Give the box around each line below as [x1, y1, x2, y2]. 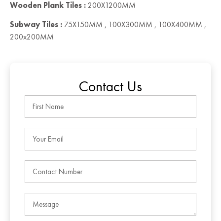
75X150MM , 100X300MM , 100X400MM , [62, 19, 206, 30]
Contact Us [79, 77, 142, 96]
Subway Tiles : [10, 19, 62, 30]
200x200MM [10, 32, 54, 42]
